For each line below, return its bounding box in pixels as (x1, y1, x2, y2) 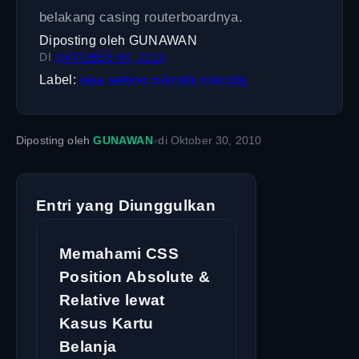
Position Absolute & (59, 268, 211, 285)
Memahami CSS (59, 244, 179, 262)
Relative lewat (59, 291, 165, 309)
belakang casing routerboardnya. (39, 9, 243, 25)
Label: (39, 72, 76, 87)
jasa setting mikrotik (79, 72, 201, 87)
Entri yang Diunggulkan (36, 196, 216, 214)
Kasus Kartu (59, 314, 154, 332)
